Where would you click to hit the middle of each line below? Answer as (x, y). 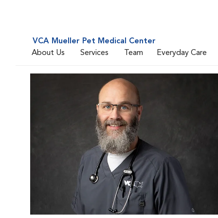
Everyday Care (182, 53)
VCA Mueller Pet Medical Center (94, 41)
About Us (48, 53)
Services (94, 53)
